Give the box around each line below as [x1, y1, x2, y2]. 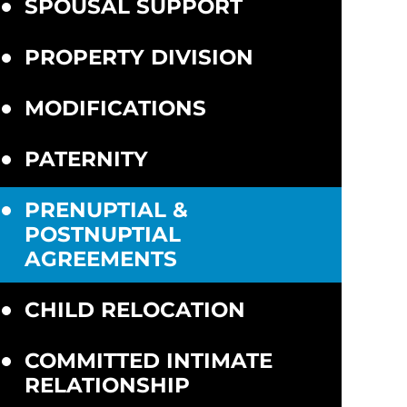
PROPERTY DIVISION [24, 45, 253, 70]
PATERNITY [24, 146, 148, 172]
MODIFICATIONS [24, 95, 206, 121]
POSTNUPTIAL [24, 222, 181, 247]
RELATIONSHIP [24, 372, 190, 398]
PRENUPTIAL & [24, 197, 188, 223]
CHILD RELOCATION [24, 297, 245, 323]
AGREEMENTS [24, 246, 177, 272]
